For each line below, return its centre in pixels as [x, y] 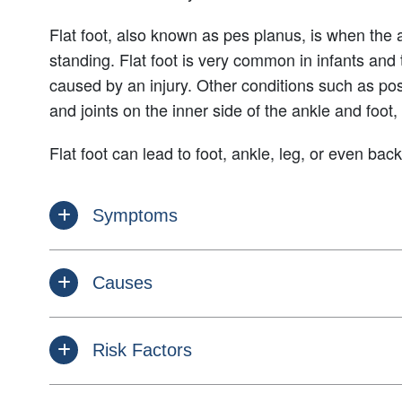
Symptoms [135, 215]
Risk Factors [142, 350]
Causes [122, 282]
